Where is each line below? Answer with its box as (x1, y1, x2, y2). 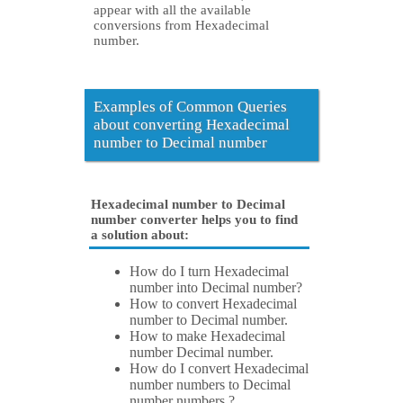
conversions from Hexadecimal (94, 18, 269, 33)
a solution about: (91, 228, 189, 243)
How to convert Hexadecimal (130, 296, 297, 312)
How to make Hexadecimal (130, 328, 285, 345)
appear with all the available (94, 3, 251, 18)
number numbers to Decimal (130, 377, 291, 393)
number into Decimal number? (130, 280, 302, 296)
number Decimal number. (130, 345, 273, 361)
